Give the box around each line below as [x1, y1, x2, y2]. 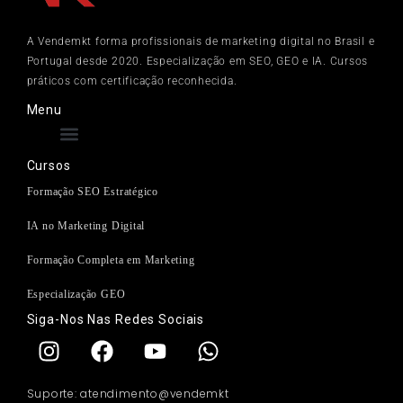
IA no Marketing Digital [26, 219, 146, 233]
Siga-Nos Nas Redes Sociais [26, 312, 205, 327]
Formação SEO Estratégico [26, 185, 158, 199]
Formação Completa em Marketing [26, 254, 195, 267]
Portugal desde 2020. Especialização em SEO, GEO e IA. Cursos [26, 55, 369, 68]
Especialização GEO [26, 288, 126, 301]
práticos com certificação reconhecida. [26, 75, 237, 88]
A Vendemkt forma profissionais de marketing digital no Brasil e [26, 35, 375, 49]
